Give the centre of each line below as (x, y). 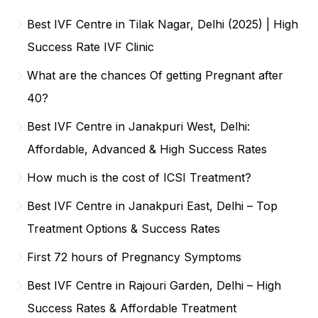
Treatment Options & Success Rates (124, 228)
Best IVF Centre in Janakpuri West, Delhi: (139, 126)
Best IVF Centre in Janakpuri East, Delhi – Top (153, 205)
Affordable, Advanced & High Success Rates (147, 149)
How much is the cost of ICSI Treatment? (139, 177)
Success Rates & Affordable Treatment (132, 308)
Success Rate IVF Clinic (91, 46)
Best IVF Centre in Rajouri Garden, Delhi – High (154, 285)
